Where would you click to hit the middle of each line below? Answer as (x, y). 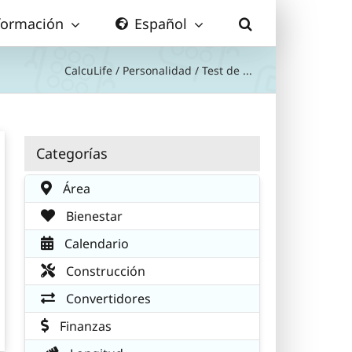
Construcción (104, 271)
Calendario (95, 243)
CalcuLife (88, 70)
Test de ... (227, 70)
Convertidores (107, 298)
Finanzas (84, 326)
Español (161, 23)
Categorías (72, 153)
